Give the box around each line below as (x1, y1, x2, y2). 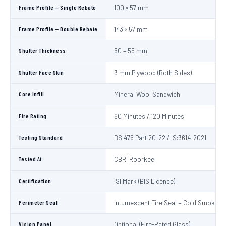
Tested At (19, 155, 42, 162)
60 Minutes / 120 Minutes (114, 112, 184, 120)
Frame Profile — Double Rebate (19, 25, 98, 32)
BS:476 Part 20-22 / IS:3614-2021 (114, 134, 206, 142)
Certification (19, 177, 51, 184)
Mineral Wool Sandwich (114, 90, 180, 98)
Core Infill (19, 90, 44, 97)
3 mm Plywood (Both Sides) (114, 69, 192, 77)
